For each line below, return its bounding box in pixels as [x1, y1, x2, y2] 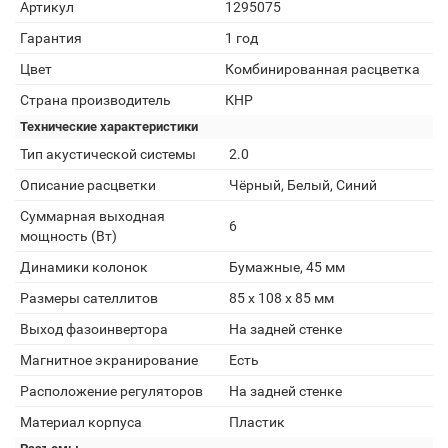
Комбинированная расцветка [225, 61, 420, 77]
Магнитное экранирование [20, 352, 198, 368]
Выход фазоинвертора [20, 321, 168, 337]
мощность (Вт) [20, 228, 117, 244]
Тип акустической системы [20, 146, 196, 162]
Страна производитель [20, 92, 171, 108]
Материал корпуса [20, 414, 142, 430]
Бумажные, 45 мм [229, 259, 345, 275]
